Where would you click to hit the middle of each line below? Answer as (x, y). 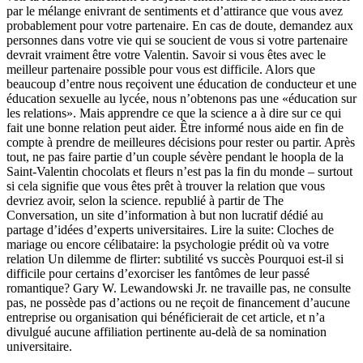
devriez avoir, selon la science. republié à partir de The (145, 201)
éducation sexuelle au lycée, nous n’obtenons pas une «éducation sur (181, 99)
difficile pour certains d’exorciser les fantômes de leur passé (158, 274)
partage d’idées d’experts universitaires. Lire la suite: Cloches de (170, 230)
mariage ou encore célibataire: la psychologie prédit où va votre (168, 245)
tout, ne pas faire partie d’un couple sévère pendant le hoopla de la (175, 157)
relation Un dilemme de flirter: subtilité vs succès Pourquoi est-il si (175, 259)
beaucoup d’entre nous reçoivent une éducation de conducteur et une (181, 84)
